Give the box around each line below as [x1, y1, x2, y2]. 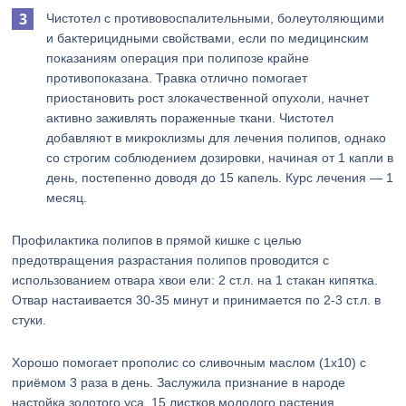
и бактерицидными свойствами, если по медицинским [46, 31, 370, 45]
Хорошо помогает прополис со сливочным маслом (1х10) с [12, 355, 367, 370]
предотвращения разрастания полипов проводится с [12, 253, 330, 267]
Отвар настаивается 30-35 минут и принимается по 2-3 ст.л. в [12, 293, 382, 307]
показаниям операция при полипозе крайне [46, 51, 310, 65]
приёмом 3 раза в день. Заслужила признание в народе [12, 375, 346, 390]
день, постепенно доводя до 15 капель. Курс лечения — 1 [46, 170, 394, 185]
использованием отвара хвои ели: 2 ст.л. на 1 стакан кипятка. [12, 273, 379, 287]
